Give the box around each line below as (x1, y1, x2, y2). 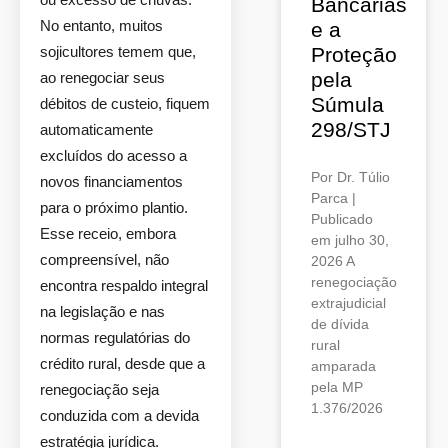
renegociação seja (40, 381, 159, 398)
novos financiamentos (40, 173, 183, 190)
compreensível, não (40, 251, 169, 268)
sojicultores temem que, (40, 43, 196, 60)
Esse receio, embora (40, 225, 176, 242)
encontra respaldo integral (40, 277, 208, 294)
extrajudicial (311, 295, 386, 311)
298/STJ (311, 118, 391, 141)
